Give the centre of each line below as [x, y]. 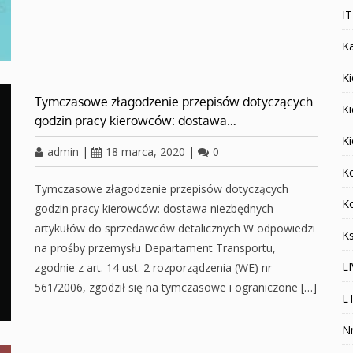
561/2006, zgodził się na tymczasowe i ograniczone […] [176, 287]
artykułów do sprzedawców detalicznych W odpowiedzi [175, 228]
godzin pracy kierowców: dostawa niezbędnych [154, 208]
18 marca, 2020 [145, 152]
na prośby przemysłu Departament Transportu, [155, 248]
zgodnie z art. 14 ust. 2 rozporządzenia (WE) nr [153, 268]
